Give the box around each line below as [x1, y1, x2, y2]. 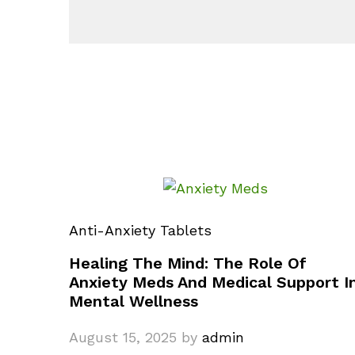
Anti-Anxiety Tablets [69, 222, 212, 239]
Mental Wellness [69, 292, 198, 311]
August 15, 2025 [69, 329, 177, 346]
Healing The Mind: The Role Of [69, 254, 307, 273]
